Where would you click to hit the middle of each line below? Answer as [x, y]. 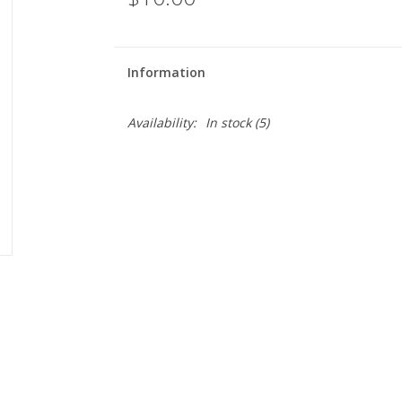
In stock [228, 122]
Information [166, 72]
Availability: [162, 122]
